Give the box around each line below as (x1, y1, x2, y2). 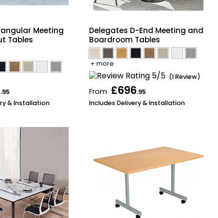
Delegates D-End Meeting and (89, 25, 203, 36)
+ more (90, 59, 114, 68)
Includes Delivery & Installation (89, 99, 185, 108)
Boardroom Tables (89, 34, 160, 45)
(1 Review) (168, 72, 200, 81)
